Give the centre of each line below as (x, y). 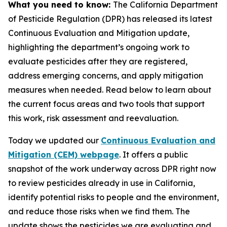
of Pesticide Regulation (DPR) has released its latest (110, 19)
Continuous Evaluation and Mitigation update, (99, 33)
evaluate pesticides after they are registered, (98, 61)
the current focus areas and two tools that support (106, 104)
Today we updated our (54, 140)
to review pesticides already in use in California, (102, 183)
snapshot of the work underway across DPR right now (112, 169)
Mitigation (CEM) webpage (64, 155)
